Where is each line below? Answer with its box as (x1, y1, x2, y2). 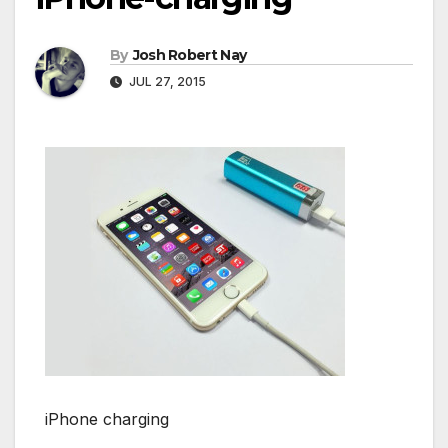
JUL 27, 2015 (126, 74, 206, 90)
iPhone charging (45, 409, 169, 430)
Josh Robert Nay (132, 46, 247, 65)
